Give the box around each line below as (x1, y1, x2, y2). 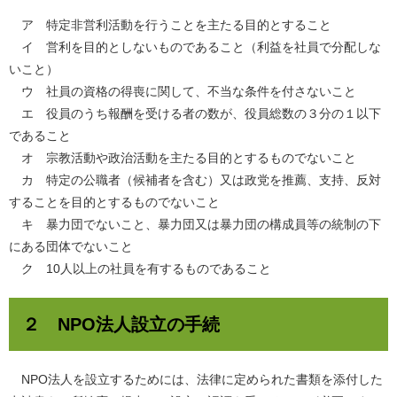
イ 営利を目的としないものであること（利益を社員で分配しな (9, 39, 381, 54)
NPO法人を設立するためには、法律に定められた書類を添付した (9, 371, 383, 386)
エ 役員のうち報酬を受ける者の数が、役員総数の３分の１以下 (9, 105, 381, 121)
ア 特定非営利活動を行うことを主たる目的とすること (9, 17, 331, 32)
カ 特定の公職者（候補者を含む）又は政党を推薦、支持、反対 (9, 172, 381, 187)
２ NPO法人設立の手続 (22, 314, 220, 334)
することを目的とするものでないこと (9, 194, 220, 209)
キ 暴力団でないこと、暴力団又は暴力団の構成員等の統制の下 (9, 216, 381, 231)
